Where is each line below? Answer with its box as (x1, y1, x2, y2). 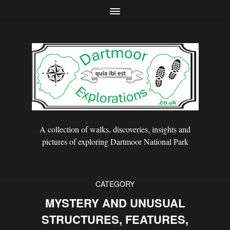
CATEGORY (95, 179, 135, 189)
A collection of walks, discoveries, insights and (40, 124, 190, 135)
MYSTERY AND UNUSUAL (45, 195, 185, 212)
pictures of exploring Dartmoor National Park (42, 136, 188, 147)
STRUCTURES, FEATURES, (42, 211, 188, 228)
